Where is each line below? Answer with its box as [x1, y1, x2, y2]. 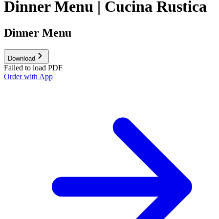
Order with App [4, 72, 53, 81]
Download [8, 54, 35, 62]
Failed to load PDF [4, 63, 63, 72]
